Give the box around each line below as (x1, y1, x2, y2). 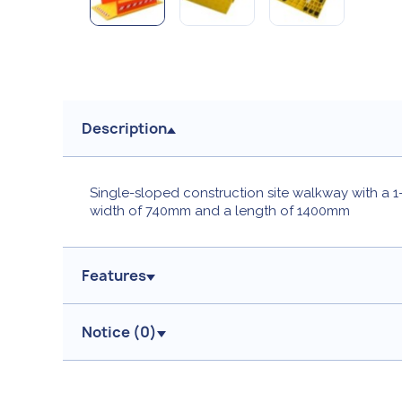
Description (82, 118, 167, 138)
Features (82, 266, 146, 285)
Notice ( (82, 322, 140, 342)
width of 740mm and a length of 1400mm (90, 203, 350, 219)
